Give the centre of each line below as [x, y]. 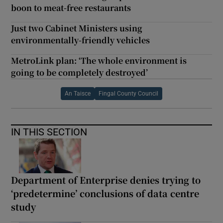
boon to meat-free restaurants [71, 8]
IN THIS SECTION [49, 132]
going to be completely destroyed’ [80, 73]
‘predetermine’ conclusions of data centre [105, 193]
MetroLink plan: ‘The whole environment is [99, 61]
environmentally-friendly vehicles [81, 40]
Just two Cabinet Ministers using [77, 28]
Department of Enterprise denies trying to [106, 180]
